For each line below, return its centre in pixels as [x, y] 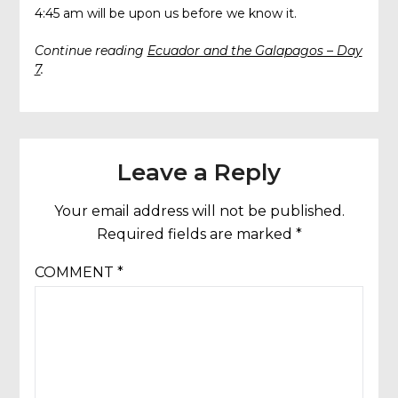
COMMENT [76, 272]
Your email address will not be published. [199, 211]
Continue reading [91, 51]
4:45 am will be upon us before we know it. [165, 14]
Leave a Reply [199, 172]
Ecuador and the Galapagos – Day [255, 51]
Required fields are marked [196, 234]
